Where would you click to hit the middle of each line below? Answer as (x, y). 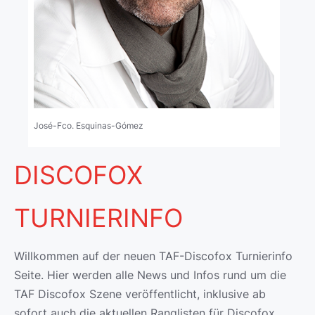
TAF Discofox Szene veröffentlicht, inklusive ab (140, 294)
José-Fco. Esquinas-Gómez (89, 126)
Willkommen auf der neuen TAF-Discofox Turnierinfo (153, 256)
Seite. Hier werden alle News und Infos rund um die (150, 275)
